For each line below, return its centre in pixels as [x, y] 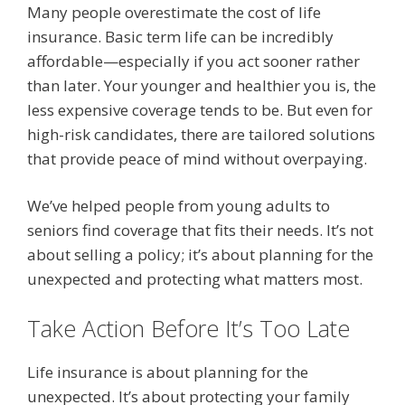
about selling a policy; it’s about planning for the [200, 255]
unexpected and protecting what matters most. [195, 279]
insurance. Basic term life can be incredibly [180, 36]
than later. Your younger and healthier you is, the [202, 85]
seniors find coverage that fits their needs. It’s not [200, 231]
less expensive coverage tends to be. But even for [200, 109]
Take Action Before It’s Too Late [188, 328]
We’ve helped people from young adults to [179, 206]
